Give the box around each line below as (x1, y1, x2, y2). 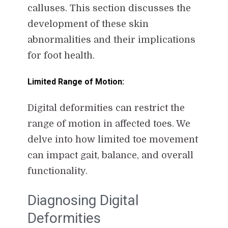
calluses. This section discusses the (27, 3, 191, 13)
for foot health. (27, 50, 95, 61)
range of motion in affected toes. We (27, 118, 190, 129)
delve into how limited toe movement (27, 134, 198, 145)
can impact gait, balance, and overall (27, 150, 193, 160)
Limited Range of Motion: (27, 76, 124, 87)
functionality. (27, 165, 88, 176)
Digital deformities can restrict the (27, 102, 185, 113)
